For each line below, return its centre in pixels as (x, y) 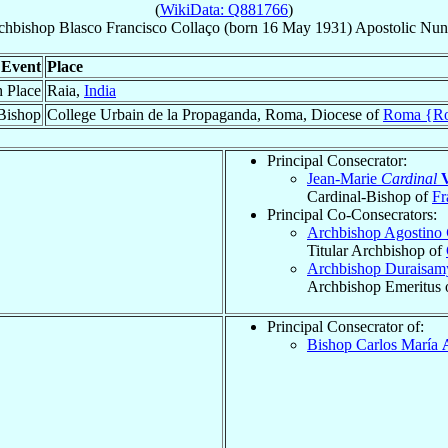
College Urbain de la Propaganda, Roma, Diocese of (215, 114)
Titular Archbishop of (376, 250)
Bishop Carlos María (374, 344)
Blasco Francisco (113, 27)
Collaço (195, 27)
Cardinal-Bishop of (369, 196)
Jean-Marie (344, 178)
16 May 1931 (304, 27)
